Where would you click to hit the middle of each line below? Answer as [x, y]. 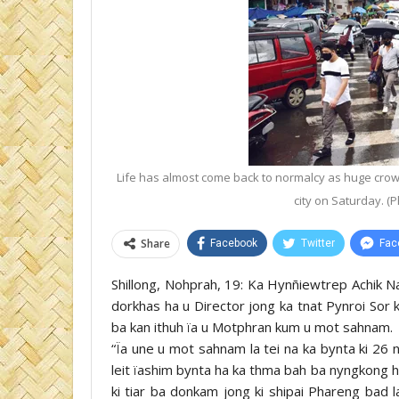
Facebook [234, 243]
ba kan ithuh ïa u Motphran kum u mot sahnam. [252, 326]
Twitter [318, 243]
